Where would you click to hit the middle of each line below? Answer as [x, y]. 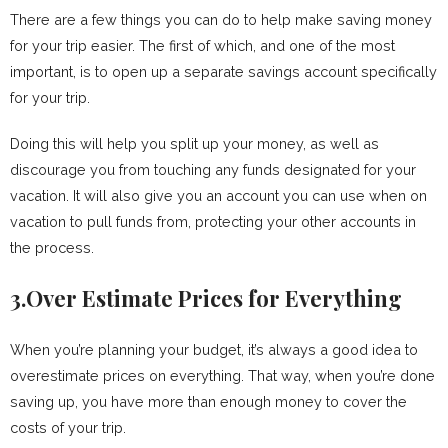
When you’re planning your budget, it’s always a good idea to [214, 350]
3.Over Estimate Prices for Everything [206, 298]
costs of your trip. [68, 428]
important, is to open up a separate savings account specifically [223, 72]
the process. [52, 248]
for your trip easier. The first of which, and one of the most [202, 46]
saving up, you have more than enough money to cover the [208, 402]
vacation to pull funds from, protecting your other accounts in [213, 222]
